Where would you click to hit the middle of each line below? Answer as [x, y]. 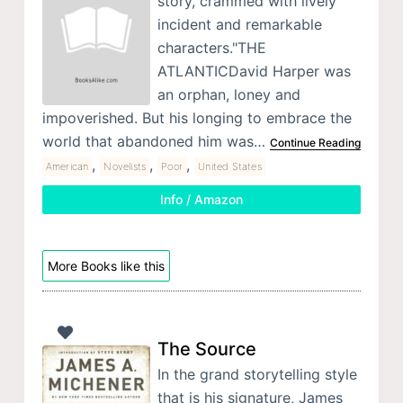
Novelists [125, 167]
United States [230, 167]
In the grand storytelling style [257, 374]
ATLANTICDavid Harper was [254, 72]
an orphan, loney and [228, 95]
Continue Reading [315, 143]
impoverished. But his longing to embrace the [197, 118]
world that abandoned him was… [156, 142]
